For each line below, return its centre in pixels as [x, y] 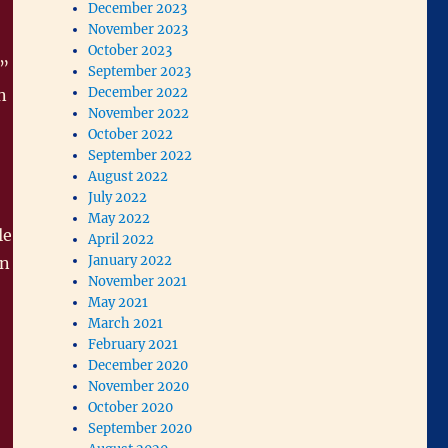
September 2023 [140, 71]
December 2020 [138, 365]
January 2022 [130, 260]
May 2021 [118, 302]
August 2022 [128, 176]
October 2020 [131, 407]
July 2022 [118, 197]
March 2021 [126, 323]
